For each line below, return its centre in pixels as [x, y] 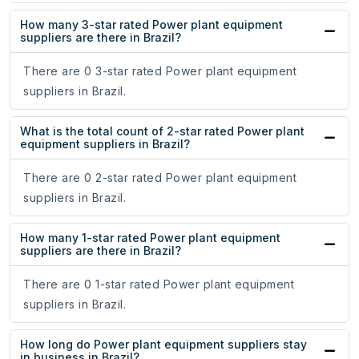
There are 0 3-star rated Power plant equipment [160, 71]
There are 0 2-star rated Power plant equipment [160, 178]
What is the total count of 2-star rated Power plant [162, 131]
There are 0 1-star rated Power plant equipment [159, 284]
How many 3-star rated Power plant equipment [151, 25]
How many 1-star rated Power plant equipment [150, 238]
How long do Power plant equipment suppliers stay [163, 345]
